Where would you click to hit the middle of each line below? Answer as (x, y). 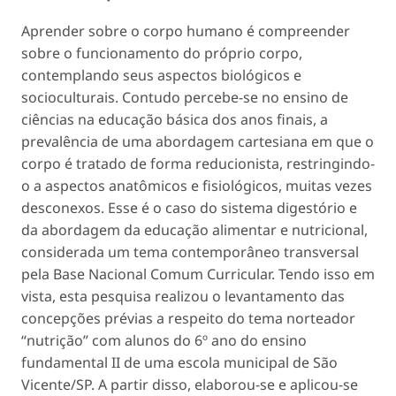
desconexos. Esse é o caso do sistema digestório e (189, 208)
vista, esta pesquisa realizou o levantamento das (183, 297)
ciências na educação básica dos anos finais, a (175, 120)
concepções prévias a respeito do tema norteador (188, 319)
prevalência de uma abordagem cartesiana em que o (198, 142)
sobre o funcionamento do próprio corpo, (162, 53)
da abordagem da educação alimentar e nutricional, (194, 230)
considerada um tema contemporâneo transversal (190, 252)
